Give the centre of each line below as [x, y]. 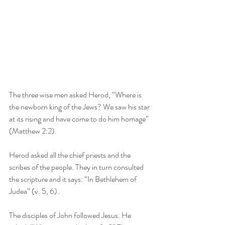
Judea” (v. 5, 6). [34, 191]
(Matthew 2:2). [33, 131]
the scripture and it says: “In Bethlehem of [74, 179]
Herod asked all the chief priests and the [71, 155]
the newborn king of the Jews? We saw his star [80, 107]
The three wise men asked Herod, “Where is [76, 95]
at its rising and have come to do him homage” [80, 119]
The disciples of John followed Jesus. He [71, 215]
